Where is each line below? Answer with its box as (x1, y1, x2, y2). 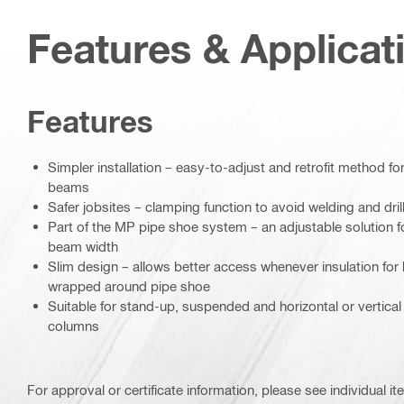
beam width (48, 238, 118, 255)
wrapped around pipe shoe (48, 278, 210, 295)
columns (48, 317, 99, 335)
